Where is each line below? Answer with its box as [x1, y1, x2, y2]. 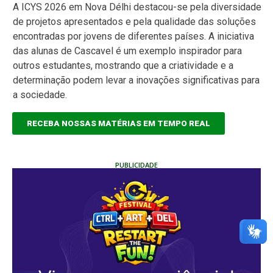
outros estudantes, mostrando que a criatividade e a [13, 60, 233, 72]
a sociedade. [13, 89, 67, 101]
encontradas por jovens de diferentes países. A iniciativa [13, 30, 254, 43]
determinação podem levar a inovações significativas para [13, 74, 260, 87]
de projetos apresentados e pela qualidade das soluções [13, 16, 256, 28]
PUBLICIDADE [115, 160, 158, 169]
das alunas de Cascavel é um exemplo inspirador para [13, 45, 242, 57]
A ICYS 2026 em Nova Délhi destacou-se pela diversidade [13, 1, 261, 13]
